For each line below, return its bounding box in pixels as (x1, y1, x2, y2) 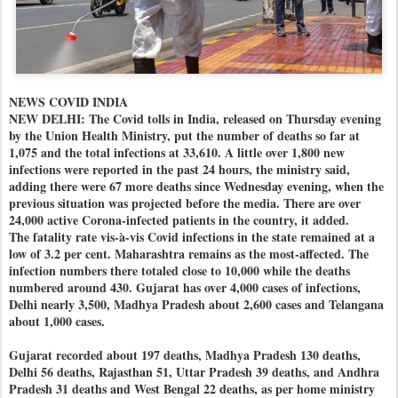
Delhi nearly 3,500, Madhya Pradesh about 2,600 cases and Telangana (9, 295, 384, 314)
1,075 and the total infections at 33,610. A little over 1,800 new (9, 143, 345, 163)
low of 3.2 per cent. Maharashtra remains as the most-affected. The (9, 244, 369, 264)
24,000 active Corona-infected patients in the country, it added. (9, 211, 349, 230)
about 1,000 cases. (9, 312, 105, 331)
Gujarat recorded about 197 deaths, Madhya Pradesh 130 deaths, (9, 346, 361, 365)
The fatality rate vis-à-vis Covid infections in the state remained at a (9, 227, 375, 247)
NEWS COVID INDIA (9, 92, 128, 112)
